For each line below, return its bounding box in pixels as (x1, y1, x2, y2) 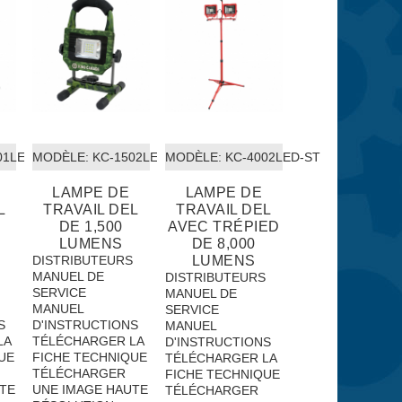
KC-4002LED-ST (222, 149, 321, 164)
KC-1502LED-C (89, 149, 181, 164)
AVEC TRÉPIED (168, 218, 280, 234)
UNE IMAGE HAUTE (32, 381, 149, 397)
